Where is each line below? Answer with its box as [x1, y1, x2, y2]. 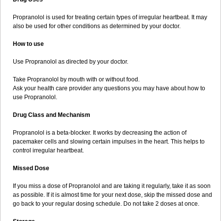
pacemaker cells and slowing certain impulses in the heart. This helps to [13, 138, 205, 145]
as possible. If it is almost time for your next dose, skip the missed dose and [13, 191, 212, 198]
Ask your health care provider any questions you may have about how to [13, 85, 205, 92]
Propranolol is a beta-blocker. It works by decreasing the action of [13, 129, 186, 136]
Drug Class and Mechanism [13, 111, 90, 118]
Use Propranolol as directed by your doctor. [13, 58, 128, 65]
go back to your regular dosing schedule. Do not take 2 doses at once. [13, 200, 199, 207]
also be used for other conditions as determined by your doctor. [13, 23, 181, 30]
